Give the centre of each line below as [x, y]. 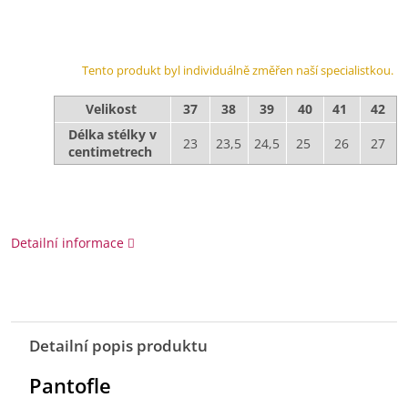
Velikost [111, 109]
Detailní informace [68, 243]
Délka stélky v [112, 135]
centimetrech [112, 152]
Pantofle [71, 386]
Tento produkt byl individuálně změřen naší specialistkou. [237, 71]
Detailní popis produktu [119, 346]
